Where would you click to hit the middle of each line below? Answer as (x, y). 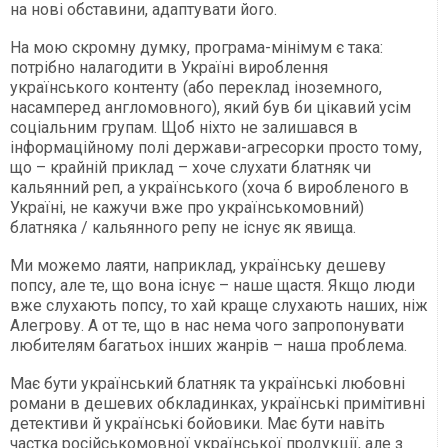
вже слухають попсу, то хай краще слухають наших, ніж (219, 305)
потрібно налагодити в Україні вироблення (169, 67)
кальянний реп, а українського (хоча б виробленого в (209, 187)
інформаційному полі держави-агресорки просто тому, (216, 147)
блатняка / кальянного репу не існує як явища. (183, 227)
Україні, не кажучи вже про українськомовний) (187, 207)
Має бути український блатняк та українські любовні (207, 383)
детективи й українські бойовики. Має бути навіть (197, 423)
